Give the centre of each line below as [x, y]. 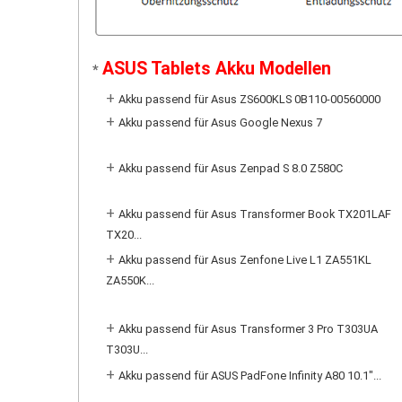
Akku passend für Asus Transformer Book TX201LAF [255, 214]
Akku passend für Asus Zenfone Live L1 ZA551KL [245, 260]
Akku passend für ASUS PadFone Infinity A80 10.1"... [250, 376]
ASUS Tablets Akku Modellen [217, 69]
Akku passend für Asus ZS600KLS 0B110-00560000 [249, 99]
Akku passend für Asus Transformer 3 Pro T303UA [248, 329]
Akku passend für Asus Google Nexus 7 [220, 122]
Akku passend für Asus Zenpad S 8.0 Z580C [231, 168]
